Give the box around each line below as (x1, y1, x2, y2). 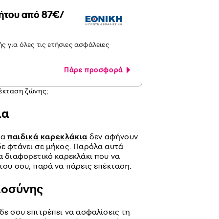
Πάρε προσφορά (64, 66, 127, 74)
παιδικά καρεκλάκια (7, 131, 88, 141)
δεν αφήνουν (87, 131, 138, 141)
